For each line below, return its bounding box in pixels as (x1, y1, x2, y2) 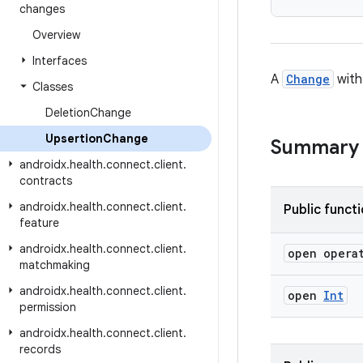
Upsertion (45, 131, 103, 146)
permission (19, 300, 76, 314)
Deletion (45, 105, 90, 120)
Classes (32, 79, 73, 94)
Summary (271, 135, 359, 160)
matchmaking (19, 258, 90, 272)
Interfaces (32, 53, 87, 68)
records (19, 342, 61, 357)
